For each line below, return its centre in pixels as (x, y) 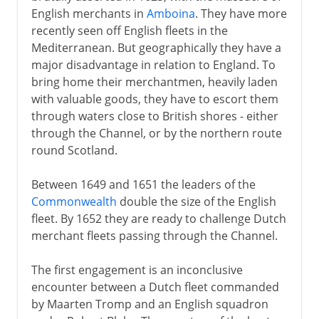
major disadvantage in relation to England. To (153, 64)
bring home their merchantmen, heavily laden (154, 82)
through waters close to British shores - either (155, 116)
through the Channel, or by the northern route (156, 133)
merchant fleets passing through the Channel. (154, 235)
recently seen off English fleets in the (129, 30)
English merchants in (89, 13)
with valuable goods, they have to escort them (155, 99)
